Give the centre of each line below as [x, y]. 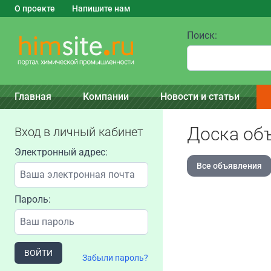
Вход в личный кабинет [79, 132]
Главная [33, 96]
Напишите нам [101, 8]
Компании [106, 96]
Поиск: [202, 35]
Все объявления [229, 166]
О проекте [35, 8]
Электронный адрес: [61, 152]
